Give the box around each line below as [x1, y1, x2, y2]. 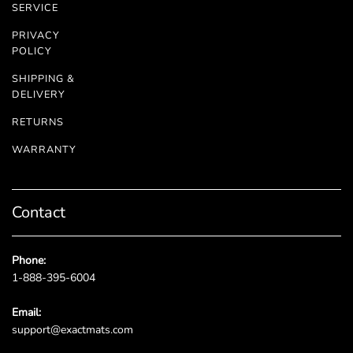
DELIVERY [12, 87, 65, 102]
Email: [12, 304, 44, 320]
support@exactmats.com [12, 321, 133, 337]
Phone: [12, 252, 49, 268]
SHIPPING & [12, 71, 75, 86]
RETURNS [12, 114, 64, 129]
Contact [12, 201, 65, 223]
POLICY [12, 43, 52, 58]
